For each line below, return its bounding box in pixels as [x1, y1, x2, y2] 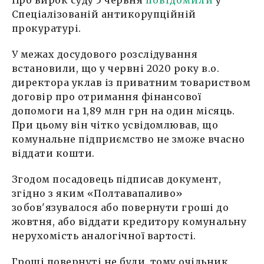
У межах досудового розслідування [12, 48, 198, 60]
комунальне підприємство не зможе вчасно [12, 133, 245, 145]
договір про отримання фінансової [12, 90, 202, 103]
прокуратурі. [12, 22, 81, 34]
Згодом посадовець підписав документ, [12, 173, 222, 185]
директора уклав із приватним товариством [12, 76, 251, 88]
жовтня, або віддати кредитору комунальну [12, 215, 247, 227]
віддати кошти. [12, 147, 95, 159]
